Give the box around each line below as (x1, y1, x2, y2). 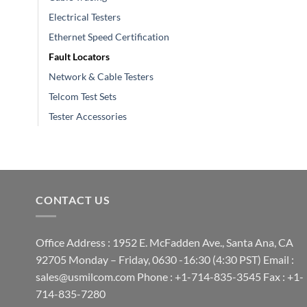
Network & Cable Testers (49, 70, 153, 82)
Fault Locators (49, 50, 110, 62)
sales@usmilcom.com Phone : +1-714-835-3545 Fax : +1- (36, 270, 304, 284)
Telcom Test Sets (49, 90, 116, 102)
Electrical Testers (49, 10, 121, 23)
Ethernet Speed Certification (49, 30, 169, 42)
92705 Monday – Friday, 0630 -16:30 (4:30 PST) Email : (36, 253, 294, 267)
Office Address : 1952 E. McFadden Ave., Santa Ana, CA (36, 236, 293, 249)
